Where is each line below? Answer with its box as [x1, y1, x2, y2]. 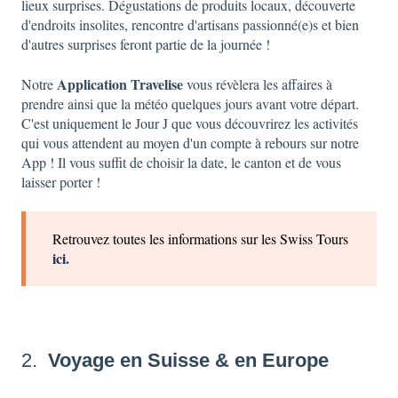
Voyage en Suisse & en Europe [48, 348, 329, 371]
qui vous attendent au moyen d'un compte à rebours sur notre [21, 132, 359, 152]
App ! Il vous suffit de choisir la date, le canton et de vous [21, 152, 341, 171]
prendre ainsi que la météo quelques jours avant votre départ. [21, 93, 359, 113]
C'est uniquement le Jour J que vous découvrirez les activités [21, 113, 358, 132]
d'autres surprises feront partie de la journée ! [21, 35, 270, 54]
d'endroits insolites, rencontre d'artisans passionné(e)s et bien [21, 15, 359, 35]
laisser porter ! [21, 171, 105, 191]
